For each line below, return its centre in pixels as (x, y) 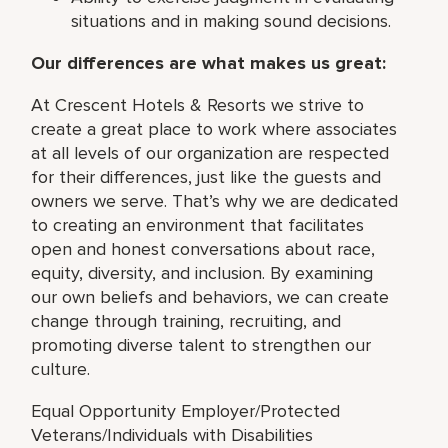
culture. (61, 368)
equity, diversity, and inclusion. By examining (202, 272)
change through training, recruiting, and (186, 320)
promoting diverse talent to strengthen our (201, 344)
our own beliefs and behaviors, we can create (210, 296)
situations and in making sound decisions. (231, 20)
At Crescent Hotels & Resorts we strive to (198, 104)
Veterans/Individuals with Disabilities (172, 434)
